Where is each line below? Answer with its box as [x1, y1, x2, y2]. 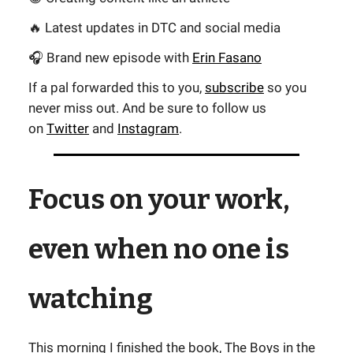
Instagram [117, 121, 179, 136]
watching [28, 282, 153, 315]
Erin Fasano [192, 50, 262, 65]
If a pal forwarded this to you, [28, 80, 205, 95]
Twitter [46, 121, 89, 136]
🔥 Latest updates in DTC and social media [28, 20, 281, 35]
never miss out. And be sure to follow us [28, 100, 266, 116]
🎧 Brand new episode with [28, 50, 192, 65]
